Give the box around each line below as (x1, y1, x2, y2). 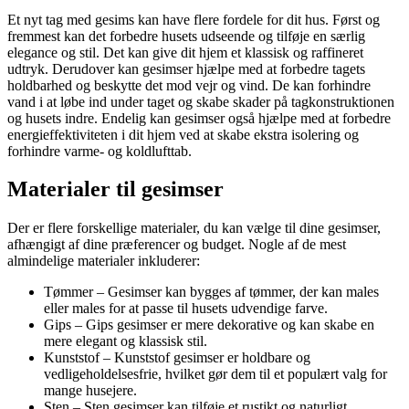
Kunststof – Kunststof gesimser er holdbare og (44, 350, 310, 366)
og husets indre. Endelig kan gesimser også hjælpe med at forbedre (7, 110, 391, 126)
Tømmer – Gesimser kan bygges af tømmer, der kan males (44, 284, 379, 300)
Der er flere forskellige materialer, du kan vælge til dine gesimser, (7, 220, 381, 236)
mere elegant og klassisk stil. (44, 333, 207, 350)
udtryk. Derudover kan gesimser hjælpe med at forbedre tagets (7, 60, 365, 77)
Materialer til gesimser (7, 177, 224, 202)
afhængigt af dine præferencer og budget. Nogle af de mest (7, 236, 346, 253)
